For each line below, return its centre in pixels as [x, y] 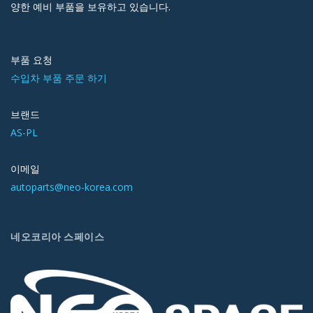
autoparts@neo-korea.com [72, 187]
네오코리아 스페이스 [58, 237]
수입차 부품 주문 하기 [59, 78]
